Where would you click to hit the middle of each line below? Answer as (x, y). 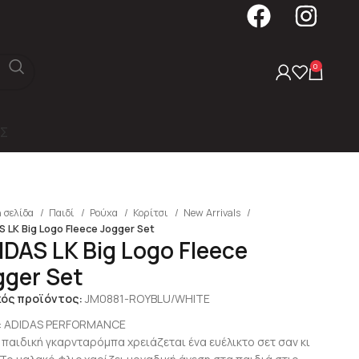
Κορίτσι (151, 212)
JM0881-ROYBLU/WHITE (147, 298)
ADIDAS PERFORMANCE (65, 324)
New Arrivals (213, 212)
